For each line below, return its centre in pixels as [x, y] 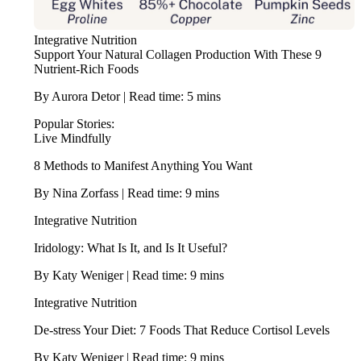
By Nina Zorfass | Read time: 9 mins [126, 193]
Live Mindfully [72, 138]
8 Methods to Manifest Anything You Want [143, 165]
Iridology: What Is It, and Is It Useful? [130, 247]
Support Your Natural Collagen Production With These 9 [177, 54]
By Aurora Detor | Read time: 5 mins [127, 96]
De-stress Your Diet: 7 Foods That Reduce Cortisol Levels [181, 330]
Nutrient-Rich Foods [86, 68]
